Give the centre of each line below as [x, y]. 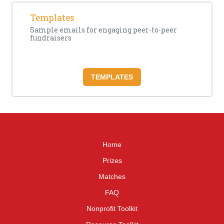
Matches [112, 176]
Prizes [112, 160]
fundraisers [51, 38]
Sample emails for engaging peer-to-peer [103, 30]
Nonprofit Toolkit [112, 208]
